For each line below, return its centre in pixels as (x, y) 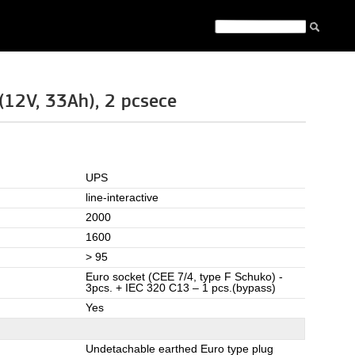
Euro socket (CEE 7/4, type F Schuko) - (184, 277)
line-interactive (122, 198)
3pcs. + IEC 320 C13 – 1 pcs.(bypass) (181, 288)
